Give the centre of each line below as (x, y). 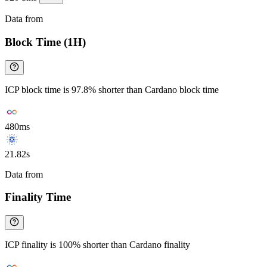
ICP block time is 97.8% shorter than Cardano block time (112, 89)
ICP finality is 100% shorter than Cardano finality (97, 245)
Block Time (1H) (45, 42)
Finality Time (38, 197)
